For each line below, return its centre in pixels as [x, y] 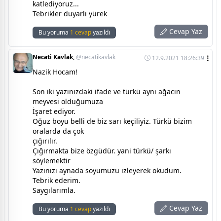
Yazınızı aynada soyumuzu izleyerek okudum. [107, 170]
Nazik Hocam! [55, 72]
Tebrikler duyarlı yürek [70, 13]
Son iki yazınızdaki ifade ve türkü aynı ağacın [107, 91]
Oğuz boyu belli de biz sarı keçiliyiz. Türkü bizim [112, 121]
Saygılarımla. [54, 190]
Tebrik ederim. [56, 180]
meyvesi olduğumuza [68, 101]
